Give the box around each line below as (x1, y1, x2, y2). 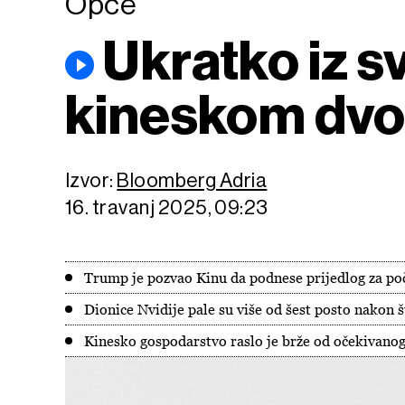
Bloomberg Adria (117, 169, 268, 192)
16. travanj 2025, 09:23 (65, 196, 268, 219)
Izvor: (65, 169, 118, 192)
